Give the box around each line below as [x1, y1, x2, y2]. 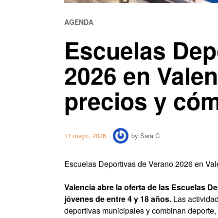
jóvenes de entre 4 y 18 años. [64, 193, 171, 205]
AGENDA [64, 17, 93, 27]
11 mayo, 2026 [64, 131, 106, 141]
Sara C [140, 131, 160, 141]
